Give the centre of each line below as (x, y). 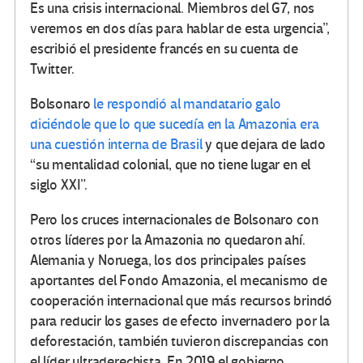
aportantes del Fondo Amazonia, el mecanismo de (179, 281)
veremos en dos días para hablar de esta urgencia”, (180, 29)
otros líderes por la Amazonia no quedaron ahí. (168, 241)
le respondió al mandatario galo (187, 105)
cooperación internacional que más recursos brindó (181, 301)
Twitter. (52, 70)
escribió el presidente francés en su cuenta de (164, 49)
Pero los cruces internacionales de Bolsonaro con (174, 220)
